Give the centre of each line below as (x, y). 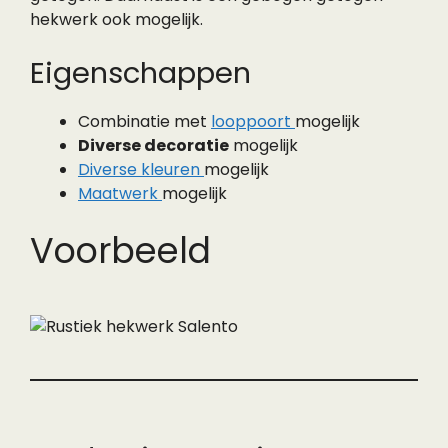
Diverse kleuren (141, 169)
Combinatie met (144, 121)
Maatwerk (120, 193)
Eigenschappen (140, 73)
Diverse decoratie (153, 145)
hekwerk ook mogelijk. (116, 19)
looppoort (253, 121)
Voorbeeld (120, 250)
